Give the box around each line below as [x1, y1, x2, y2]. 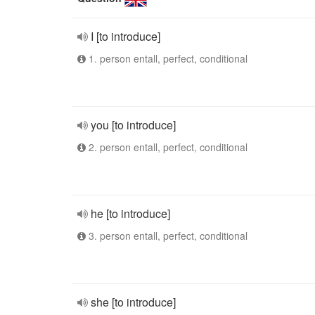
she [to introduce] [91, 294, 176, 310]
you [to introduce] [91, 117, 176, 133]
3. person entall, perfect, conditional [86, 229, 247, 243]
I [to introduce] [91, 28, 160, 44]
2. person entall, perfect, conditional [86, 140, 247, 154]
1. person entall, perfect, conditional [86, 51, 247, 65]
